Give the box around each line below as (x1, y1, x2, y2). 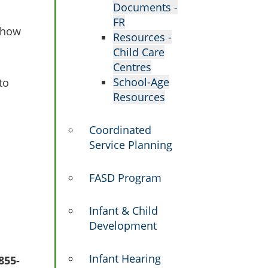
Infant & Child (89, 203, 158, 218)
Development (89, 218, 157, 233)
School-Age (113, 75, 169, 89)
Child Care (113, 45, 165, 59)
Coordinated (89, 123, 151, 137)
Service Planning (89, 138, 172, 152)
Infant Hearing (89, 251, 161, 266)
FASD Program (89, 170, 162, 185)
